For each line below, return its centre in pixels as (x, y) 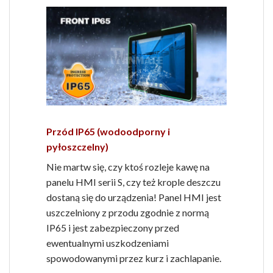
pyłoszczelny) (77, 146)
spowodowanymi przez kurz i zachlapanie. (134, 258)
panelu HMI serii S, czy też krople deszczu (133, 182)
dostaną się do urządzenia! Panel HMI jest (134, 197)
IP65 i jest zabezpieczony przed (113, 227)
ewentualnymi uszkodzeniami (108, 243)
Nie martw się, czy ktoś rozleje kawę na (128, 166)
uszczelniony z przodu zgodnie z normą (128, 212)
